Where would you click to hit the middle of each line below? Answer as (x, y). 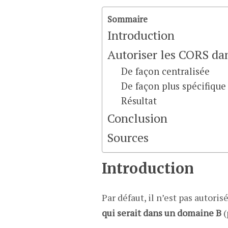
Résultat (139, 101)
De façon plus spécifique (173, 86)
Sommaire (127, 19)
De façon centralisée (165, 71)
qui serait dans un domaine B (161, 213)
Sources (128, 137)
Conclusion (137, 118)
